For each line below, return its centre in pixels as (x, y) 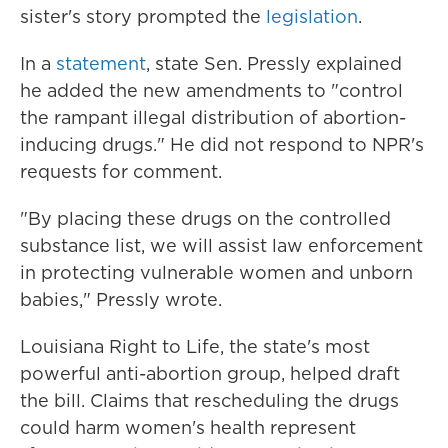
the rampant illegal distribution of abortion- (213, 117)
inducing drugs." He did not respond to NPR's (222, 144)
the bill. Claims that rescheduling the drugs (209, 400)
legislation (312, 16)
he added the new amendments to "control (211, 90)
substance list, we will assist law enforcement (221, 245)
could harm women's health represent (188, 427)
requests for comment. (121, 171)
